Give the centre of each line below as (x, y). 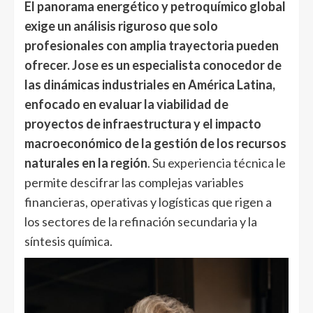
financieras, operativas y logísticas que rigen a (148, 202)
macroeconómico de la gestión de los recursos (155, 143)
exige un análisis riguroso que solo (121, 26)
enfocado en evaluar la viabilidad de (126, 104)
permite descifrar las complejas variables (134, 182)
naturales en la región (86, 162)
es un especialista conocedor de (190, 65)
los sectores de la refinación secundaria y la (141, 221)
